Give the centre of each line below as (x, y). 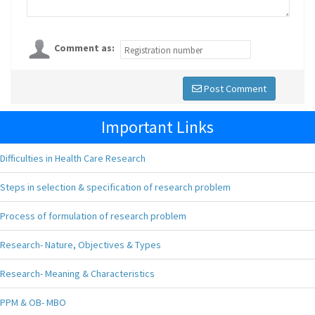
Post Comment (234, 89)
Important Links (157, 127)
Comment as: (84, 48)
